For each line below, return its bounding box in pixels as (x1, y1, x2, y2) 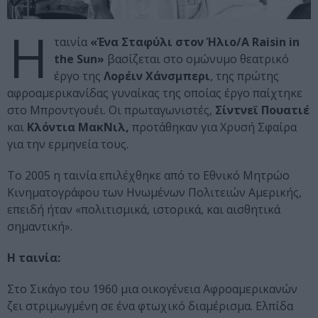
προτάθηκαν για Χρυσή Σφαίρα (129, 119, 297, 136)
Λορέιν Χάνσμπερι (104, 68, 210, 84)
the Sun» (54, 51, 104, 67)
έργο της (54, 68, 104, 84)
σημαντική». (7, 219, 72, 235)
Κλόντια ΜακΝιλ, (24, 119, 129, 136)
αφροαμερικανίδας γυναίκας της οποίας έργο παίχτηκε (7, 85, 302, 102)
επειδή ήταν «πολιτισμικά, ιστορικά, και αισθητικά (7, 202, 280, 218)
